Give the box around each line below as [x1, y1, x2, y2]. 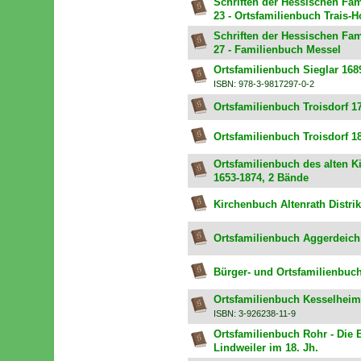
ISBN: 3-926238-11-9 [213, 309, 296, 319]
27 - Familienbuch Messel [213, 44, 341, 56]
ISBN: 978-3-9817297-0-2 [213, 79, 314, 89]
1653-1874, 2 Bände [213, 172, 309, 185]
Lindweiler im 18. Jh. [213, 342, 318, 355]
